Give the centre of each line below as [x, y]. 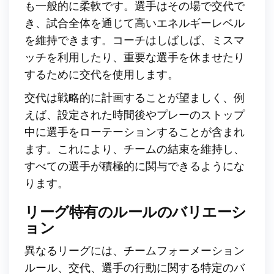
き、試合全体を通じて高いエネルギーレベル [135, 23]
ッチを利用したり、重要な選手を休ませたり [135, 57]
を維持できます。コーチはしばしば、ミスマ [135, 40]
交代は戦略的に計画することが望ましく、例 [135, 98]
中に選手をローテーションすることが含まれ [135, 132]
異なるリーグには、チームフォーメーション [135, 250]
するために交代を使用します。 [102, 74]
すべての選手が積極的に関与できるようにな [135, 166]
